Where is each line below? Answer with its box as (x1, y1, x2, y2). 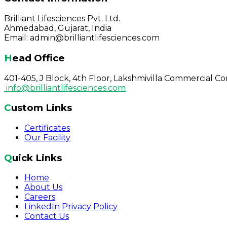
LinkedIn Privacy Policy (24, 202, 118, 212)
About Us (24, 182, 62, 193)
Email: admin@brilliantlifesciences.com (4, 33, 160, 43)
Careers (24, 192, 55, 202)
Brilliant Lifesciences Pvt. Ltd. (4, 14, 120, 24)
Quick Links (12, 152, 62, 164)
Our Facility (24, 133, 70, 142)
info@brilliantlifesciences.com (4, 83, 126, 93)
